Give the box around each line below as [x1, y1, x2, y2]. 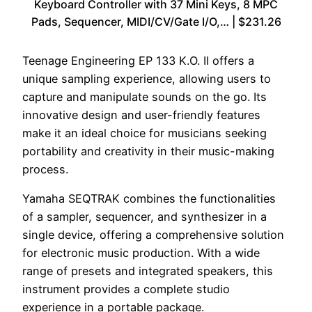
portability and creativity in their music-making [22, 143, 274, 158]
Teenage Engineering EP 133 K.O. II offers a [22, 53, 254, 68]
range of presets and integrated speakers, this [22, 263, 273, 278]
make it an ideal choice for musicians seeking [22, 125, 267, 140]
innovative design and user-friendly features [22, 107, 260, 122]
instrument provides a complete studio [22, 281, 230, 296]
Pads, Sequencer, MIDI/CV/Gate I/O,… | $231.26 [31, 14, 281, 29]
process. [22, 162, 68, 176]
